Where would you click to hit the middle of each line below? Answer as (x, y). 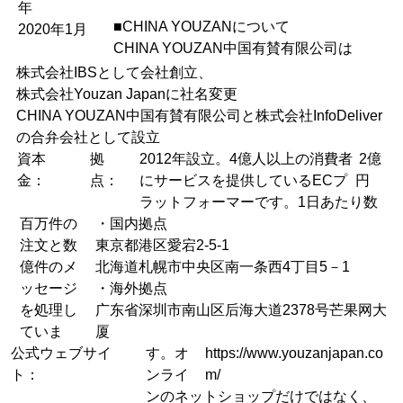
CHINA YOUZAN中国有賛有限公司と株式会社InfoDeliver (199, 116)
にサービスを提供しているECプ (244, 181)
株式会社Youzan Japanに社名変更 (126, 94)
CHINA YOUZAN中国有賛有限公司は (233, 49)
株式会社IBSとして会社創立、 (114, 73)
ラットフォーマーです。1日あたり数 (259, 202)
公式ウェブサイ (61, 354)
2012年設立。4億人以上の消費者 (246, 159)
